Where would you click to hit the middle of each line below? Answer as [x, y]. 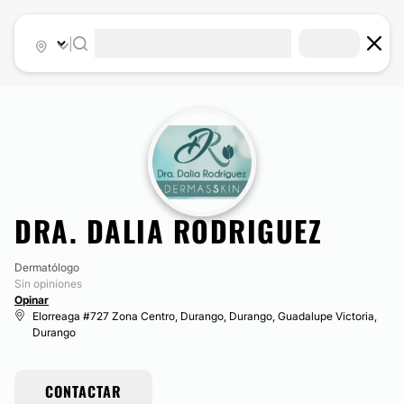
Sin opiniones [48, 284]
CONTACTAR [83, 391]
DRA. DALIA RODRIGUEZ [168, 230]
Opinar [32, 300]
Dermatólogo [47, 267]
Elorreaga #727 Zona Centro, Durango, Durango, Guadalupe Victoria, [205, 316]
